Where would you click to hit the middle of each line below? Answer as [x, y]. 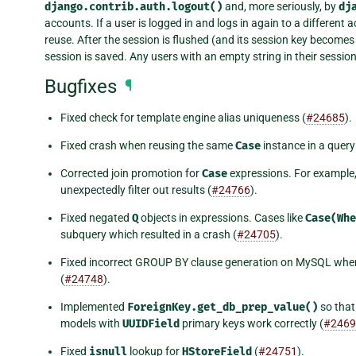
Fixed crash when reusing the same [148, 146]
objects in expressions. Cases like [222, 218]
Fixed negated [96, 218]
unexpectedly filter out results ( [136, 190]
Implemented [94, 307]
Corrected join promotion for [131, 174]
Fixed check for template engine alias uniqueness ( [183, 118]
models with [91, 324]
